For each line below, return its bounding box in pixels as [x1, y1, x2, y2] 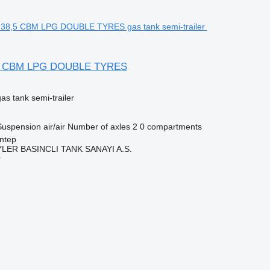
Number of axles [67, 122, 130, 131]
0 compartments [139, 122, 202, 131]
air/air [43, 122, 65, 131]
